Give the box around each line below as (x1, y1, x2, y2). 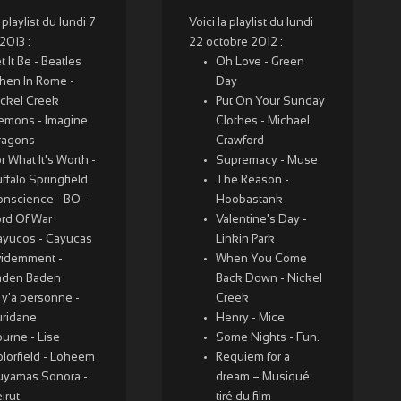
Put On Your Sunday (215, 97, 325, 107)
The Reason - (215, 175, 289, 186)
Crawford (215, 136, 264, 147)
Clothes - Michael (215, 116, 310, 127)
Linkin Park (215, 235, 275, 245)
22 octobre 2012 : (188, 38, 283, 48)
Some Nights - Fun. (215, 333, 320, 344)
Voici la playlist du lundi (188, 18, 313, 29)
